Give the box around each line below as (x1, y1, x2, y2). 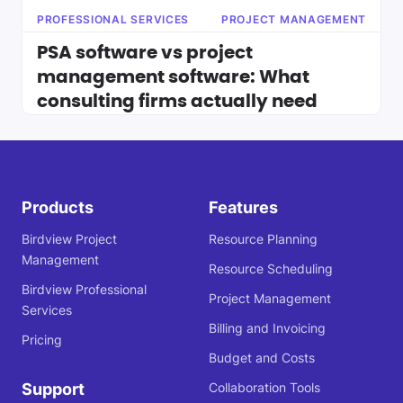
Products (22, 198, 94, 218)
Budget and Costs (208, 350, 315, 366)
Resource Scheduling (208, 261, 333, 277)
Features (208, 198, 278, 218)
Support (22, 380, 85, 399)
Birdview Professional (22, 282, 147, 298)
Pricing (22, 332, 62, 348)
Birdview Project (22, 231, 117, 247)
